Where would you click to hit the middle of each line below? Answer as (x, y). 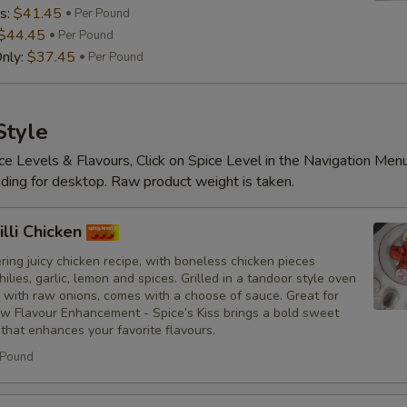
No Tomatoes (254, 386)
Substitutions (233, 85)
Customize (220, 161)
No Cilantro (247, 253)
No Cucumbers (258, 342)
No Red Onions (259, 208)
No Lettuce (247, 297)
